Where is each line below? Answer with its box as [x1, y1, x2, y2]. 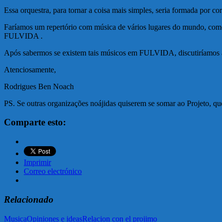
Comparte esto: [4, 117, 66, 128]
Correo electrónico [24, 167, 82, 176]
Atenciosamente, [4, 65, 56, 74]
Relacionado [4, 194, 54, 205]
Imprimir [24, 158, 51, 167]
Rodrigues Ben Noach [4, 82, 74, 91]
